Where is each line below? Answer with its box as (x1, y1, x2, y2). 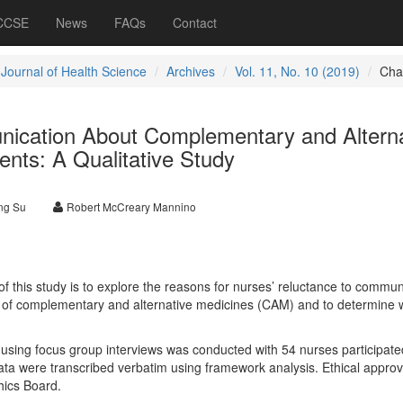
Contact (173, 13, 217, 31)
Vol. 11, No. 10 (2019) (234, 62, 360, 80)
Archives (166, 62, 215, 80)
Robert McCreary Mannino (66, 199, 196, 214)
